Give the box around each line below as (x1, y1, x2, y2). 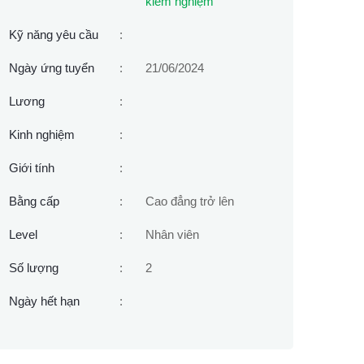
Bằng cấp (9, 194, 59, 208)
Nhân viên (145, 227, 199, 241)
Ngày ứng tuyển (9, 61, 94, 75)
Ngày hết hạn (9, 294, 80, 308)
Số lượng (9, 261, 58, 275)
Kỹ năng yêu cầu (9, 28, 98, 41)
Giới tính (9, 161, 54, 175)
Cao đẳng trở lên (145, 194, 234, 208)
